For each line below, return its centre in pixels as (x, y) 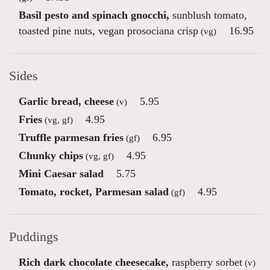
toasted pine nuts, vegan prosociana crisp (108, 31)
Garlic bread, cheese (66, 101)
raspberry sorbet (206, 262)
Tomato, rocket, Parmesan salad (94, 192)
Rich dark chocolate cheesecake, (94, 262)
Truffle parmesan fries (71, 137)
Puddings (34, 237)
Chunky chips (51, 155)
